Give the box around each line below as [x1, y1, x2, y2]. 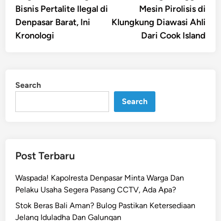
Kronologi [15, 30, 55, 41]
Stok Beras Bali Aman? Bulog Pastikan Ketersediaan [15, 201, 196, 211]
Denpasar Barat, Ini [15, 17, 91, 28]
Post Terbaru [15, 149, 75, 162]
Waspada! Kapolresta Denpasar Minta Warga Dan [15, 173, 184, 183]
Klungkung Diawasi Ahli [111, 17, 206, 28]
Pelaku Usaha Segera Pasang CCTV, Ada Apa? [15, 185, 177, 195]
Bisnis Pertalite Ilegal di [15, 3, 109, 15]
